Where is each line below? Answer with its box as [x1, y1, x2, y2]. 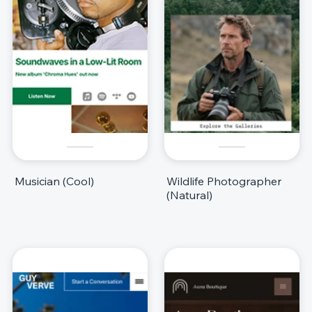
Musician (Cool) [15, 173, 94, 188]
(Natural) [166, 187, 212, 202]
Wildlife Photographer [166, 173, 281, 188]
